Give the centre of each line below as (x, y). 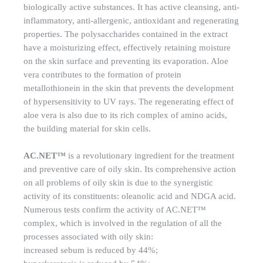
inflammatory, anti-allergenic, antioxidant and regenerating (131, 20)
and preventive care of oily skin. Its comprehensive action (130, 169)
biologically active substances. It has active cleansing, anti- (131, 7)
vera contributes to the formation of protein (102, 74)
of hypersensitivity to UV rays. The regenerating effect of (129, 101)
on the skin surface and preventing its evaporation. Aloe (126, 61)
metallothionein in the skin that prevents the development (129, 88)
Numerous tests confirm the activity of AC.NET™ (115, 210)
